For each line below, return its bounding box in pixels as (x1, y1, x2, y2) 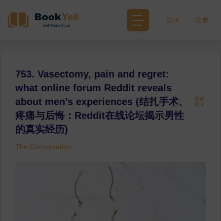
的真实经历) (15, 124, 68, 135)
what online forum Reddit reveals (15, 82, 172, 93)
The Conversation (15, 143, 71, 150)
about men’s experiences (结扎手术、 (15, 96, 188, 107)
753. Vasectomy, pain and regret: (15, 69, 169, 79)
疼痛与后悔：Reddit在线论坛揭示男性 (15, 110, 184, 121)
